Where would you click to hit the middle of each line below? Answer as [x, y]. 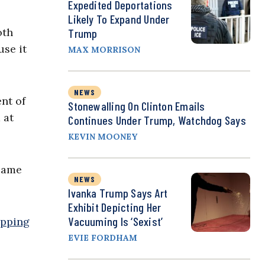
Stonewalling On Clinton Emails [137, 106]
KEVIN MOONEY [103, 137]
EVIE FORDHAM [103, 238]
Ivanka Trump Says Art [118, 193]
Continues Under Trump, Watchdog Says [157, 120]
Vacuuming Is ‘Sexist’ [116, 222]
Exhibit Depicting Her [115, 207]
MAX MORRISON [104, 50]
